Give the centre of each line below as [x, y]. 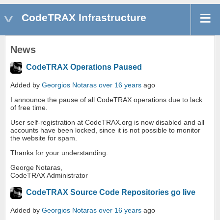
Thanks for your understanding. [59, 153]
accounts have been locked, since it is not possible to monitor [105, 130]
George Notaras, [36, 168]
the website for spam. [44, 138]
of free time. [29, 108]
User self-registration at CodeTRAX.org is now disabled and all [107, 123]
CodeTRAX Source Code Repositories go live [111, 192]
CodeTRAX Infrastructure [84, 17]
